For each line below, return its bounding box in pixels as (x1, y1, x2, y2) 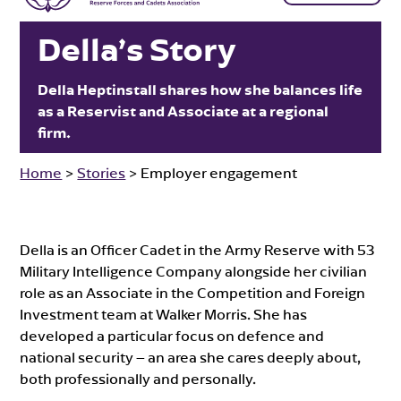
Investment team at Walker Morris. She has (20, 304, 308, 323)
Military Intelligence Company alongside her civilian (20, 261, 368, 280)
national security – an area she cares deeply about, (20, 347, 362, 366)
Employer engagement (141, 163, 298, 182)
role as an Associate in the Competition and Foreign (20, 283, 366, 302)
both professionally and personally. (20, 369, 257, 388)
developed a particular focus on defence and (20, 326, 325, 345)
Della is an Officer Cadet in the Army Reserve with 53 (20, 240, 376, 259)
